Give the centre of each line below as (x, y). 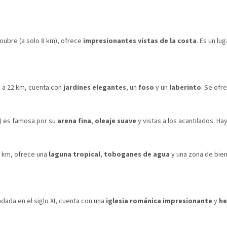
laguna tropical (74, 154)
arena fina (74, 120)
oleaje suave (116, 120)
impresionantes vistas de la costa (140, 40)
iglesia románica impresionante (159, 200)
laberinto (185, 87)
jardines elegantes (95, 87)
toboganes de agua (137, 154)
